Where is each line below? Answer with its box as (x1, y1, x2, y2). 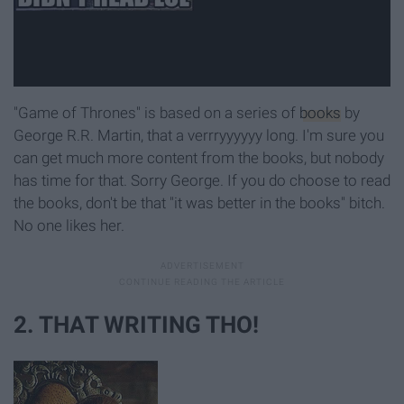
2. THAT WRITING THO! (14, 311, 259, 339)
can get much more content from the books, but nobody (14, 148, 384, 167)
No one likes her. (14, 216, 124, 234)
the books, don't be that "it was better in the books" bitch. (14, 193, 385, 212)
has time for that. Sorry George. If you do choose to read (14, 170, 390, 189)
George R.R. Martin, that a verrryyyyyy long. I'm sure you (14, 125, 384, 144)
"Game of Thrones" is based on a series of (14, 103, 299, 122)
